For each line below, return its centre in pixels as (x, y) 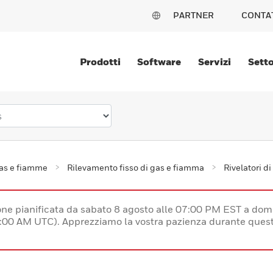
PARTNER (193, 15)
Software (159, 62)
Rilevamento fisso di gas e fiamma (136, 168)
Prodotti (100, 62)
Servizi (215, 62)
